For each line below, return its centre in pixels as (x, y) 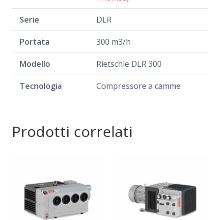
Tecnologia (41, 86)
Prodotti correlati (72, 132)
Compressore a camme (138, 86)
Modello (35, 64)
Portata (35, 42)
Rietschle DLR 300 (129, 64)
